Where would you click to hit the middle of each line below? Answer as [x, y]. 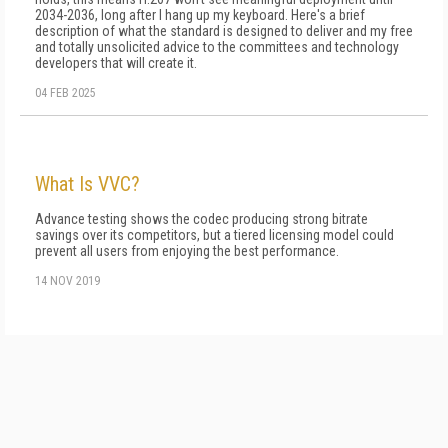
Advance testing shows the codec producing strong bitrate [201, 219]
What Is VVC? [87, 184]
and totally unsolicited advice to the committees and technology [217, 47]
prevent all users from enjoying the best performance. [187, 251]
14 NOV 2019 [67, 281]
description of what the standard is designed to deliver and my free [224, 31]
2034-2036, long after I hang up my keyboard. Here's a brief [200, 15]
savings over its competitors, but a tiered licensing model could [214, 235]
